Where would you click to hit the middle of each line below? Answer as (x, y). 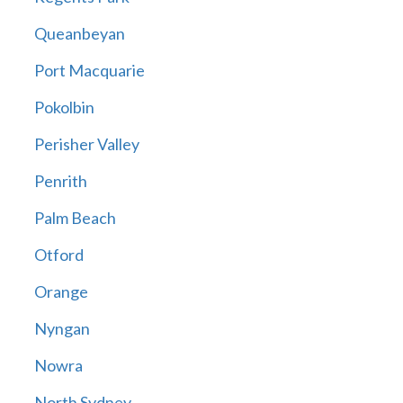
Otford (58, 255)
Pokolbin (64, 107)
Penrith (60, 181)
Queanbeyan (79, 34)
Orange (61, 292)
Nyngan (62, 329)
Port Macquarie (89, 71)
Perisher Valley (86, 144)
